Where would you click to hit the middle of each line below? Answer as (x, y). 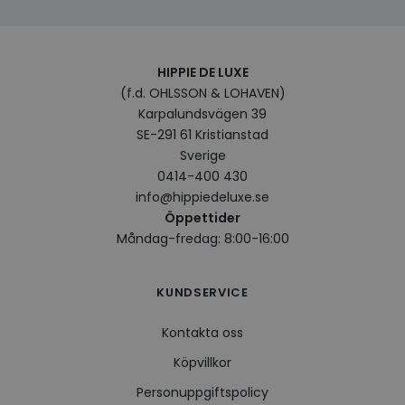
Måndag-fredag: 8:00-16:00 (202, 238)
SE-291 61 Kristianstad (202, 134)
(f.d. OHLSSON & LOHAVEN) (202, 93)
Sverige (202, 155)
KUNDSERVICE (202, 292)
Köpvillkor (202, 362)
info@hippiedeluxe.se (202, 197)
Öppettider (202, 217)
